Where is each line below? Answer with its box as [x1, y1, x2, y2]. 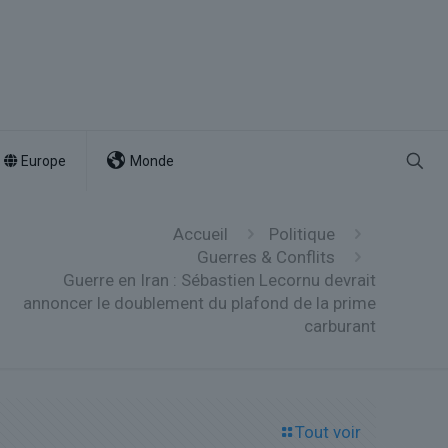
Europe [20, 153, 66, 169]
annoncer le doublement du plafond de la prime [23, 293, 376, 313]
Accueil [173, 224, 228, 244]
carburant [304, 316, 376, 336]
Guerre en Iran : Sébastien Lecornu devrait [63, 270, 376, 290]
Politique [269, 224, 335, 244]
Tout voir [295, 422, 361, 442]
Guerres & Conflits [197, 247, 335, 267]
